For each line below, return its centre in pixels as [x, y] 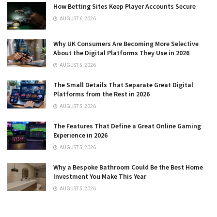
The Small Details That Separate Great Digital [123, 85]
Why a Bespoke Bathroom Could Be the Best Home [128, 167]
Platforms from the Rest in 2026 [101, 94]
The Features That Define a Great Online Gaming [127, 126]
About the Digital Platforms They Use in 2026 [121, 53]
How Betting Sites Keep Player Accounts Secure [124, 7]
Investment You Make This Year [100, 177]
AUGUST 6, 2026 [77, 19]
